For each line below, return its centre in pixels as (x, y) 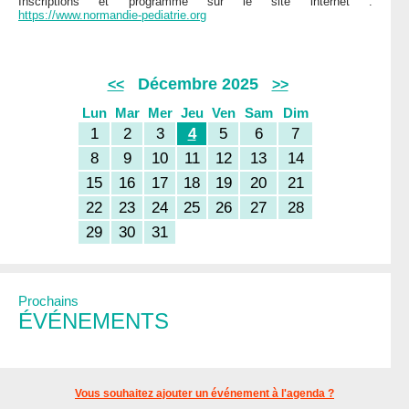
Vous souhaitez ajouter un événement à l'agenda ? (204, 394)
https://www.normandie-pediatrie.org (112, 16)
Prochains (48, 301)
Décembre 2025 (198, 84)
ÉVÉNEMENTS (94, 321)
